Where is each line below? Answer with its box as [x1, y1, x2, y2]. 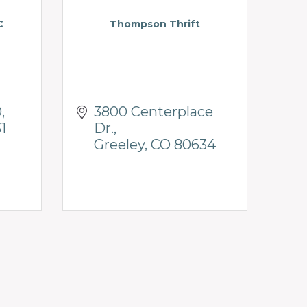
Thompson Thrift [110, 17, 200, 30]
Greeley [94, 136, 145, 153]
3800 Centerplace [94, 103, 213, 120]
